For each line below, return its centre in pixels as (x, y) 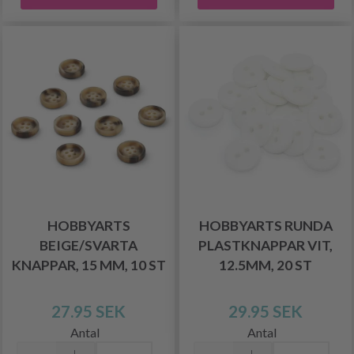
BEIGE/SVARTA (88, 245)
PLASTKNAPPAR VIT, (265, 245)
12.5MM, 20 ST (265, 265)
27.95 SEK (88, 311)
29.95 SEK (265, 311)
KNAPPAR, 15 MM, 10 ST (88, 265)
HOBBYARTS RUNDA (265, 225)
